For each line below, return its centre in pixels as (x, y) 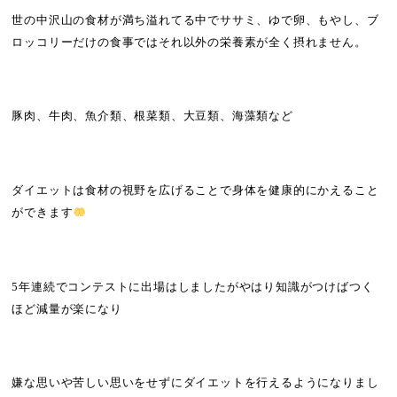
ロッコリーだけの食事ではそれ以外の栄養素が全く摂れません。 (189, 42)
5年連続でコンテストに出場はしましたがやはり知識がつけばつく (193, 287)
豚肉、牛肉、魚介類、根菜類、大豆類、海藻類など (152, 117)
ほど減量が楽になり (67, 309)
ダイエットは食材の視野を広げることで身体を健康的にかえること (195, 191)
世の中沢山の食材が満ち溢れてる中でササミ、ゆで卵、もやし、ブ (195, 20)
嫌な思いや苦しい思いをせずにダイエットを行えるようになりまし (195, 383)
